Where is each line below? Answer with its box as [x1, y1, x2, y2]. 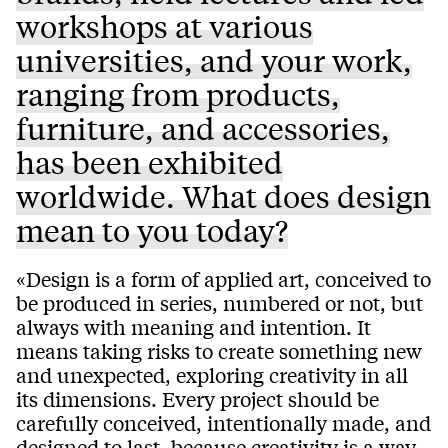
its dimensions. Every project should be [16, 384, 379, 412]
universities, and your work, [16, 40, 412, 79]
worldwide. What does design [16, 176, 431, 215]
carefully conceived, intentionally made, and [16, 408, 431, 436]
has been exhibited [16, 142, 283, 181]
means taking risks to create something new [16, 336, 422, 364]
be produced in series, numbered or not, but [16, 288, 423, 316]
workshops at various [16, 6, 313, 45]
